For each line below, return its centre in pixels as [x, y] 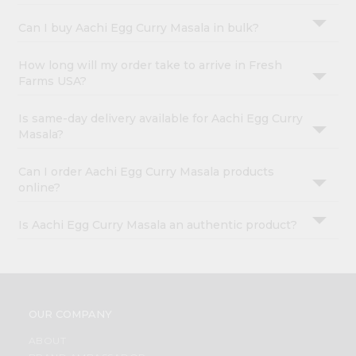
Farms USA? [53, 81]
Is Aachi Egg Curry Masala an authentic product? [158, 225]
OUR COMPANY [70, 314]
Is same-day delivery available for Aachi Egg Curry [161, 119]
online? [40, 188]
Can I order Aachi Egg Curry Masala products [147, 172]
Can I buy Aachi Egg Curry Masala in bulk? [139, 28]
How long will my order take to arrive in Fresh [151, 66]
